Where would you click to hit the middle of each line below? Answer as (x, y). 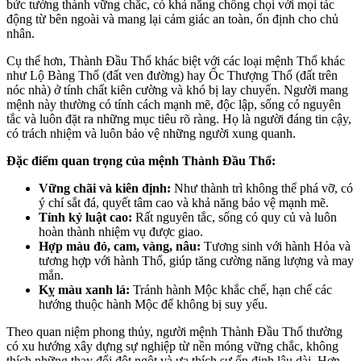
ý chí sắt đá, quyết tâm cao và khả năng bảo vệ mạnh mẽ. (184, 203)
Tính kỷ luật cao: (85, 218)
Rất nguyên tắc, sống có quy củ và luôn (234, 218)
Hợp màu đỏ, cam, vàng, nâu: (120, 247)
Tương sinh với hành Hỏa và (276, 247)
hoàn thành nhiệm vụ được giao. (121, 232)
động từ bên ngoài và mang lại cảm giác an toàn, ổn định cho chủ (172, 19)
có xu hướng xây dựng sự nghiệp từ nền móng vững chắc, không (172, 346)
